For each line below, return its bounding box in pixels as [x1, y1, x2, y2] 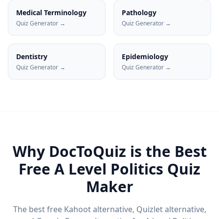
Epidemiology [122, 52, 168, 61]
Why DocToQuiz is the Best [12, 141, 207, 161]
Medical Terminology [16, 8, 87, 17]
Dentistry [16, 52, 47, 61]
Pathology [122, 8, 156, 17]
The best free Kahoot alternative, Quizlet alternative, [13, 204, 206, 215]
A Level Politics [54, 159, 163, 179]
